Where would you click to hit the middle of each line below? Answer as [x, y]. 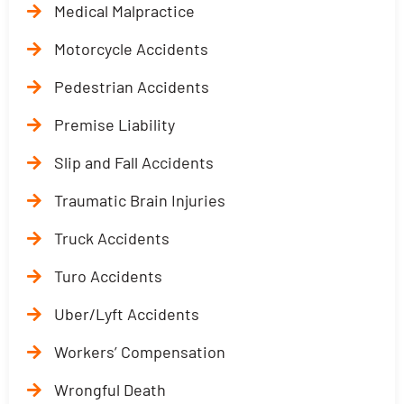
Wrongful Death [110, 390]
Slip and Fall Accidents [134, 162]
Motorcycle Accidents [131, 49]
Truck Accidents [112, 238]
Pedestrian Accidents [132, 87]
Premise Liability [115, 124]
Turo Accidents [108, 276]
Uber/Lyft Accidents [127, 314]
